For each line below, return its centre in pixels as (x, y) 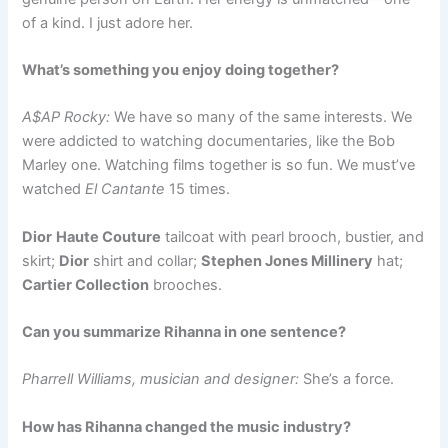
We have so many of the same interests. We (263, 117)
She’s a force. (347, 379)
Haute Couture (109, 236)
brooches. (186, 284)
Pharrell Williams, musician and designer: (161, 379)
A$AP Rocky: (68, 117)
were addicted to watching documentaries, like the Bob (209, 141)
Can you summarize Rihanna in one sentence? (184, 332)
